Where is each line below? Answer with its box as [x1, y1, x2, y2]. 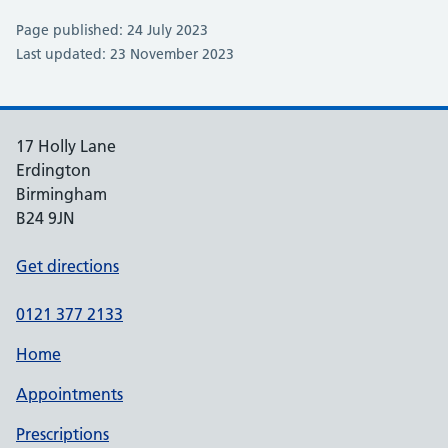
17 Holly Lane [16, 136, 116, 156]
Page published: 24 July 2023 [16, 21, 208, 39]
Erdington [16, 160, 91, 180]
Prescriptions [16, 424, 109, 444]
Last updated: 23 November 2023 [16, 45, 234, 63]
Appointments [16, 384, 123, 404]
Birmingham [16, 184, 107, 204]
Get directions [16, 256, 119, 276]
